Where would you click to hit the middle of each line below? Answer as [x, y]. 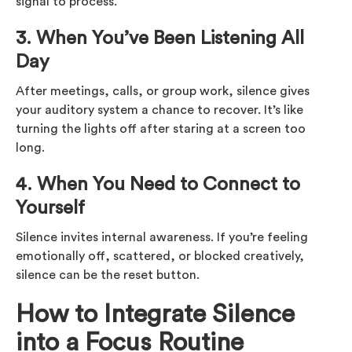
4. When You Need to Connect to [158, 184]
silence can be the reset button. [108, 275]
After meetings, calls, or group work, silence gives [163, 91]
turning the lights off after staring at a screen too [161, 128]
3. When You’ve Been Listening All [160, 38]
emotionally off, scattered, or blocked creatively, [160, 256]
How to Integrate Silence [155, 314]
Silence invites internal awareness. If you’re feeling [162, 237]
